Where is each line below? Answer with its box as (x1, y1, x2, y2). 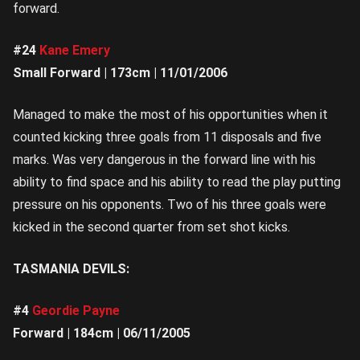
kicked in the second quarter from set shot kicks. (13, 219, 290, 235)
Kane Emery (39, 43, 110, 59)
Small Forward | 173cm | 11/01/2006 (13, 65, 227, 81)
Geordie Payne (32, 303, 120, 319)
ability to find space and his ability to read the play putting (13, 174, 341, 190)
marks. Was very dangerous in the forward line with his (13, 152, 316, 168)
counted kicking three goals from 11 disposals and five (13, 129, 321, 145)
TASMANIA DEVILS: (13, 261, 129, 277)
